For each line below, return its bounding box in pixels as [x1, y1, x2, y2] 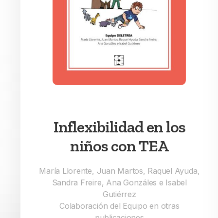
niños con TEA [70, 136, 169, 156]
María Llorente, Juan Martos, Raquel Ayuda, [39, 166, 200, 176]
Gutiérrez [102, 189, 136, 200]
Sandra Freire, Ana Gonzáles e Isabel [52, 178, 187, 188]
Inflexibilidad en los [53, 117, 185, 137]
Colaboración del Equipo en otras [59, 201, 180, 211]
